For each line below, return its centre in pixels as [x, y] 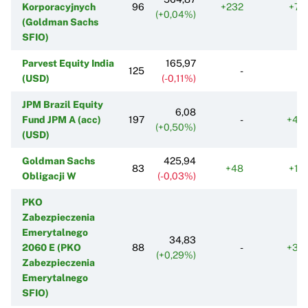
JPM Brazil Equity [63, 104]
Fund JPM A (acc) [62, 119]
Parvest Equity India [68, 63]
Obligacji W [49, 176]
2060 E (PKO [52, 247]
